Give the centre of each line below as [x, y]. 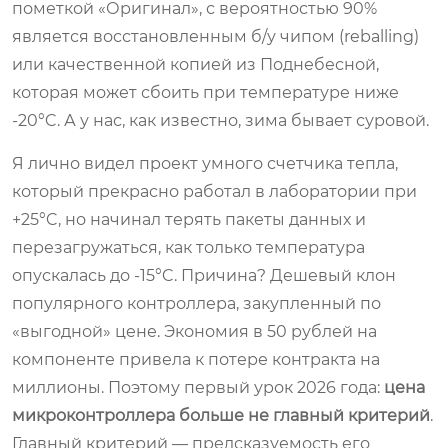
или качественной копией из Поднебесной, [195, 64]
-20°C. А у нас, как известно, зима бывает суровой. [220, 120]
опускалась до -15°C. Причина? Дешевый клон [204, 275]
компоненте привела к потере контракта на [196, 359]
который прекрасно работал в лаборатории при [214, 191]
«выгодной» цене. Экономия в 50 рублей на [194, 331]
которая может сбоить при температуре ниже [205, 92]
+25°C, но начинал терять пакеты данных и [189, 219]
